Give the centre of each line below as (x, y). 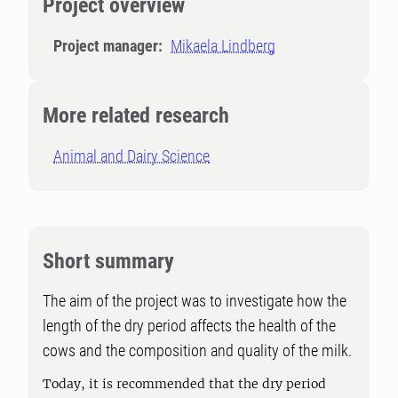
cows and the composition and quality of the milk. (197, 350)
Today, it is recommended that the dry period (184, 384)
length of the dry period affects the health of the (189, 326)
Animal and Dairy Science (131, 156)
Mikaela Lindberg (223, 46)
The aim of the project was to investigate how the (195, 301)
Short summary (108, 261)
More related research (136, 115)
